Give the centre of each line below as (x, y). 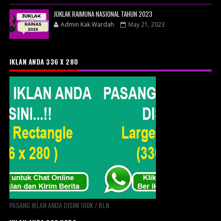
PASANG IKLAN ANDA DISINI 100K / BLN (59, 205)
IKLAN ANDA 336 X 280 (44, 62)
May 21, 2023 (146, 25)
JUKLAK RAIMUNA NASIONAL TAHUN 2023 (103, 14)
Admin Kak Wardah (88, 25)
